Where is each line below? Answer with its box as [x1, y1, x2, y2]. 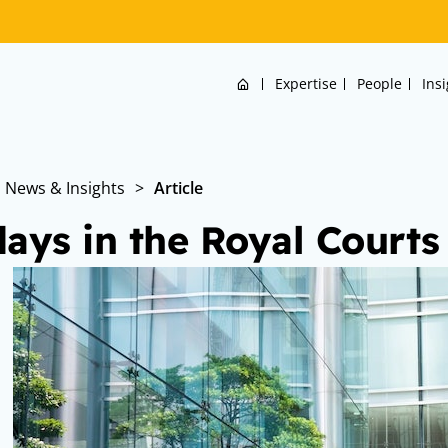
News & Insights [5, 177, 125, 199]
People [356, 74, 402, 93]
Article [154, 177, 203, 199]
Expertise [274, 74, 337, 93]
